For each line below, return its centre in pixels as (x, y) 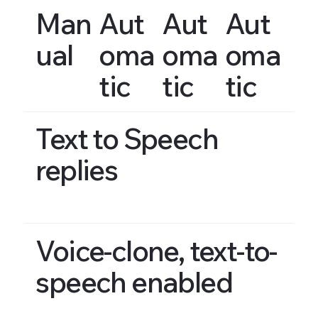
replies (77, 170)
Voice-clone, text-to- (156, 250)
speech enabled (134, 281)
